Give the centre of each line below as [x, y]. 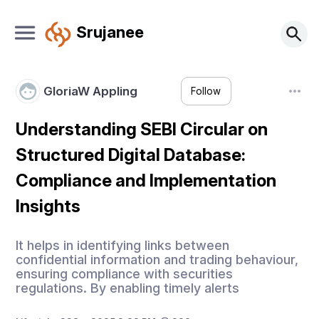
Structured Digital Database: [131, 155]
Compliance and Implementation [146, 181]
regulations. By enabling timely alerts [128, 288]
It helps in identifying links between [123, 245]
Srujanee [110, 31]
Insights [48, 206]
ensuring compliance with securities [125, 273]
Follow [206, 91]
